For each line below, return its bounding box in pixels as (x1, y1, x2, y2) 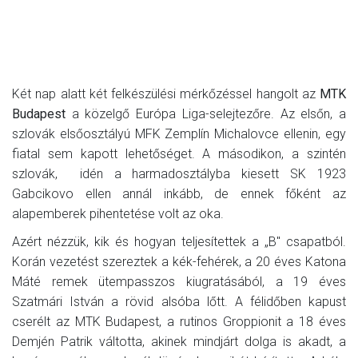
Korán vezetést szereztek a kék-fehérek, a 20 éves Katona (12, 253, 346, 269)
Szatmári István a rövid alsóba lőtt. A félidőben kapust (12, 293, 346, 309)
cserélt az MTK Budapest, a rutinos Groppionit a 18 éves (12, 313, 346, 329)
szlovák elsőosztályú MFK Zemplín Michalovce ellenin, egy (12, 125, 346, 141)
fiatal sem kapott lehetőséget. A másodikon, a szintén (12, 145, 346, 161)
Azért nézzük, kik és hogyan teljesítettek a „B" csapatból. (12, 233, 346, 249)
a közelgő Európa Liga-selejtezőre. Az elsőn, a (66, 105, 346, 121)
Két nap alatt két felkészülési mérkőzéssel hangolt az (12, 86, 320, 101)
